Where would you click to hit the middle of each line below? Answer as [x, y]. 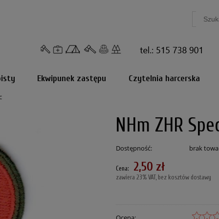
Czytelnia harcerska [164, 79]
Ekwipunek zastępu [72, 79]
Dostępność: [134, 148]
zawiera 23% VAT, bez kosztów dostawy [163, 177]
